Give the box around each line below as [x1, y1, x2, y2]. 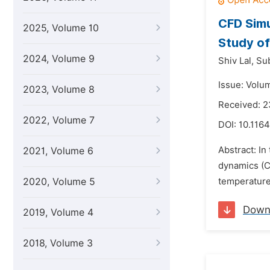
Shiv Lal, [218, 55, 254, 66]
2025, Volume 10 [23, 22, 99, 34]
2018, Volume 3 [23, 237, 93, 249]
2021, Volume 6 [23, 145, 93, 157]
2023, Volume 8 [23, 84, 95, 95]
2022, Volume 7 [23, 115, 95, 126]
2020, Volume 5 [23, 176, 95, 187]
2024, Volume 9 [23, 53, 95, 64]
